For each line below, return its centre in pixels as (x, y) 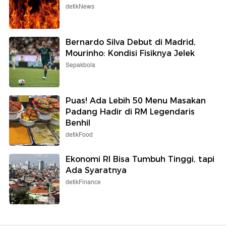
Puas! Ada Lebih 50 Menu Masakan (136, 100)
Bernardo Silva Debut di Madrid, (131, 42)
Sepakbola (80, 65)
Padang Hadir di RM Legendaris (130, 111)
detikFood (79, 135)
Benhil (78, 123)
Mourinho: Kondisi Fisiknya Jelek (130, 53)
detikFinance (83, 182)
